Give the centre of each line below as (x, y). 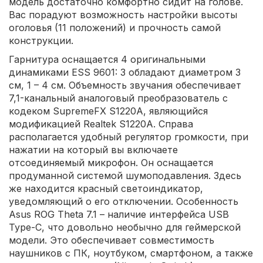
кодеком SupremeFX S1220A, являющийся (108, 111)
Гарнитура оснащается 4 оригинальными (107, 59)
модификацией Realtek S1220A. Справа (101, 124)
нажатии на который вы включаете (93, 149)
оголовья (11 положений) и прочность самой (115, 27)
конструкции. (41, 40)
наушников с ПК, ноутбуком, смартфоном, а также (131, 253)
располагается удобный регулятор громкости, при (129, 136)
